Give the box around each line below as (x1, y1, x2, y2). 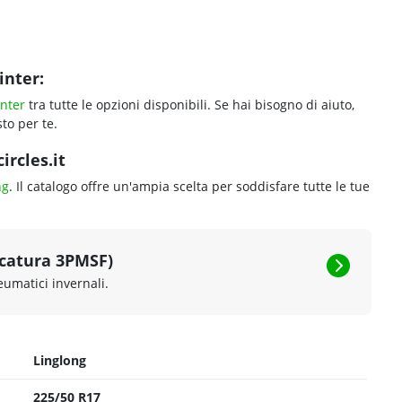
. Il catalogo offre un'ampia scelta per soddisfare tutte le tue (9, 178, 370, 195)
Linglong (33, 352, 86, 369)
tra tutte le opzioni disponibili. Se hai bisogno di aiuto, (25, 96, 354, 113)
